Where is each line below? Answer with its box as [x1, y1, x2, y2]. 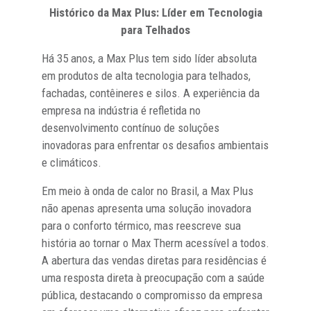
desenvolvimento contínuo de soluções [42, 120, 219, 135]
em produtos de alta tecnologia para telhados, [42, 68, 251, 83]
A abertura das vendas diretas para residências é [42, 253, 267, 267]
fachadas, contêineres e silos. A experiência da [42, 85, 260, 100]
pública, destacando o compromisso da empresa [42, 287, 262, 302]
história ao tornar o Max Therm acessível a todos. [42, 235, 269, 250]
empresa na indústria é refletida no [42, 103, 201, 117]
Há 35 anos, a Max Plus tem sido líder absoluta [42, 51, 257, 65]
